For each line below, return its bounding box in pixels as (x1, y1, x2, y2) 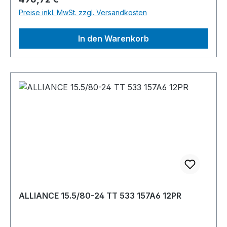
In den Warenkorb (78, 33, 149, 44)
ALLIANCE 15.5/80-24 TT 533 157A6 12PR (19, 191, 181, 201)
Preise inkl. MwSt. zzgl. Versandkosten (19, 8, 147, 17)
